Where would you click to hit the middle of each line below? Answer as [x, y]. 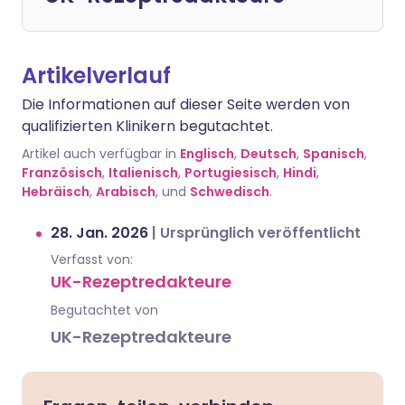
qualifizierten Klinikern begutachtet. [147, 126]
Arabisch [126, 192]
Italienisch [143, 173]
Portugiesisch [231, 173]
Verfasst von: [92, 259]
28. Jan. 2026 [101, 233]
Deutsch [268, 154]
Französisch [62, 173]
